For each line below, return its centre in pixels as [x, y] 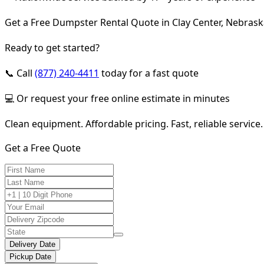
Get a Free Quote [43, 148]
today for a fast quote [149, 73]
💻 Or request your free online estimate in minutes [117, 98]
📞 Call [20, 73]
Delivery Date [32, 244]
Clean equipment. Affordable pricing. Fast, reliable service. [134, 123]
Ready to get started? [52, 47]
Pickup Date [30, 256]
